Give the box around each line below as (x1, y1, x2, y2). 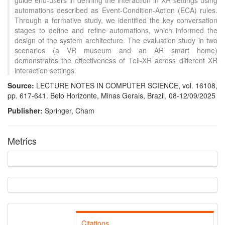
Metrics (8, 134, 37, 147)
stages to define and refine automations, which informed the (15, 25, 217, 35)
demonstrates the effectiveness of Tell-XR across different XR (15, 55, 217, 65)
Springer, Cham (45, 105, 94, 116)
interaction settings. (15, 65, 76, 75)
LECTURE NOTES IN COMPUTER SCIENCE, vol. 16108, (36, 80, 217, 90)
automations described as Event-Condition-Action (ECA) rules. (15, 5, 217, 15)
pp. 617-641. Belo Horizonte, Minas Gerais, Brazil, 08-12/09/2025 (8, 90, 215, 100)
